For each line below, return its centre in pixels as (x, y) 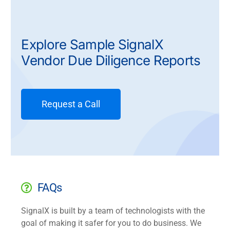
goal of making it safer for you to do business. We (111, 223)
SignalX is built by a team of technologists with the (113, 211)
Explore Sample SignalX (92, 45)
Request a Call (71, 104)
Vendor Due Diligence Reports (111, 61)
